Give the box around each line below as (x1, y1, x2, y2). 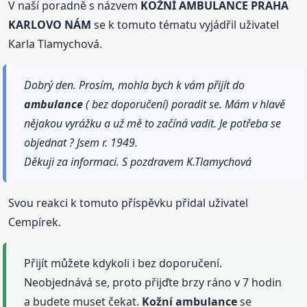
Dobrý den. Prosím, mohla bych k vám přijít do (24, 77, 245, 93)
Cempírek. (8, 214, 62, 230)
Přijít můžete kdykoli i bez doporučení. (24, 255, 223, 271)
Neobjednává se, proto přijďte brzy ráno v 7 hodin (24, 274, 282, 290)
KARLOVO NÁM (8, 16, 92, 32)
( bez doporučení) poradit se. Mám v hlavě (83, 96, 286, 112)
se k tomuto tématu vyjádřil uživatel (91, 16, 280, 32)
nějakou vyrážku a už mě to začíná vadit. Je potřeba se (24, 115, 282, 131)
